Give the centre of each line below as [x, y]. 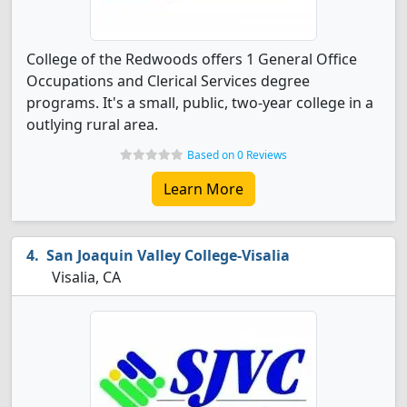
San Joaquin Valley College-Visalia [168, 255]
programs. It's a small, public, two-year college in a [200, 103]
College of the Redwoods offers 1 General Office [192, 59]
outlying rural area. [92, 124]
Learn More [203, 189]
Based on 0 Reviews [237, 155]
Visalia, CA [84, 277]
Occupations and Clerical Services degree [168, 81]
